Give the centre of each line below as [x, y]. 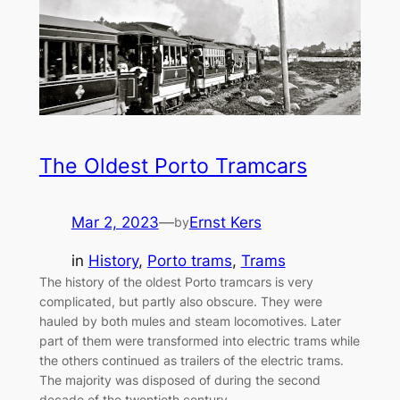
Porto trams [189, 261]
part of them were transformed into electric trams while [199, 341]
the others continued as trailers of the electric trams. [191, 361]
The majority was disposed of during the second [179, 380]
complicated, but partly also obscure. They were [180, 302]
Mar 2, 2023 [115, 223]
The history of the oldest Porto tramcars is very [176, 282]
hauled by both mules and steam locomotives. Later [190, 321]
